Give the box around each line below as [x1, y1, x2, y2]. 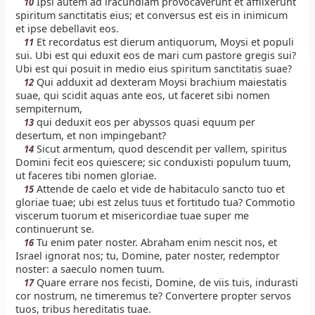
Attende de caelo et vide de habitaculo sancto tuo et [34, 182, 285, 196]
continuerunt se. [15, 222, 95, 236]
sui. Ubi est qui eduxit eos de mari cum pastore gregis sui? [15, 49, 297, 63]
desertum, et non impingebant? [15, 129, 167, 143]
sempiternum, [15, 102, 83, 116]
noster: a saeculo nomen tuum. [15, 262, 165, 276]
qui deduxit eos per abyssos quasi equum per [34, 115, 256, 129]
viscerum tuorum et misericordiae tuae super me [15, 209, 250, 223]
